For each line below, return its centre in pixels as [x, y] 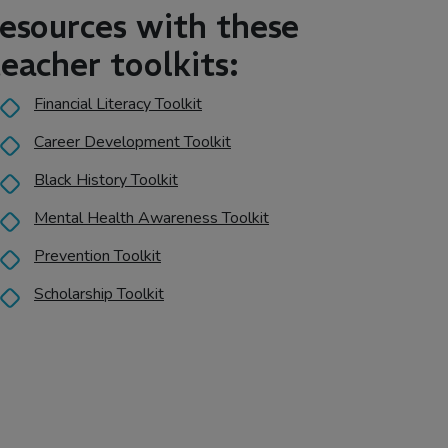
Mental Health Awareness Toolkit [151, 218]
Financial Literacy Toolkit [118, 104]
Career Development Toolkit [132, 142]
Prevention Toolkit [97, 256]
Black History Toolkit [106, 180]
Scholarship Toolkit [99, 294]
